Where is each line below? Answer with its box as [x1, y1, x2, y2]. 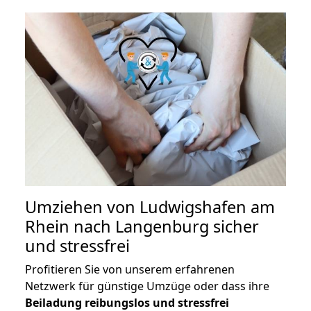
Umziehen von [25, 196, 140, 219]
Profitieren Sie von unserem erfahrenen [25, 262, 235, 278]
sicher [209, 215, 259, 238]
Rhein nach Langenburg [25, 215, 209, 238]
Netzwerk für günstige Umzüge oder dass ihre [25, 278, 269, 294]
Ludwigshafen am [140, 196, 275, 219]
